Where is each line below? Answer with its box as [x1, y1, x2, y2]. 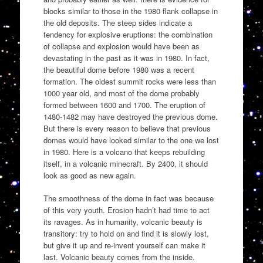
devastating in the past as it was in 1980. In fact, [43, 52, 210, 63]
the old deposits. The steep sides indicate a [43, 16, 192, 28]
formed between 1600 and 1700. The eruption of [43, 99, 205, 110]
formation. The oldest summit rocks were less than [43, 75, 216, 87]
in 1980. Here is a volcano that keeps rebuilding [43, 146, 205, 157]
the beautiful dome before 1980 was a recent [43, 63, 194, 75]
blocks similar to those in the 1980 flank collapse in [43, 5, 218, 16]
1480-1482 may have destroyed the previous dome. [43, 110, 218, 122]
